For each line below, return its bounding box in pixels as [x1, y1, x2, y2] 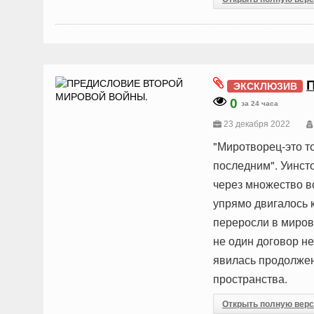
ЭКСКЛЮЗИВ [233, 81, 297, 92]
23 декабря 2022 [221, 119, 292, 129]
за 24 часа [241, 100, 278, 107]
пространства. [213, 271, 287, 287]
